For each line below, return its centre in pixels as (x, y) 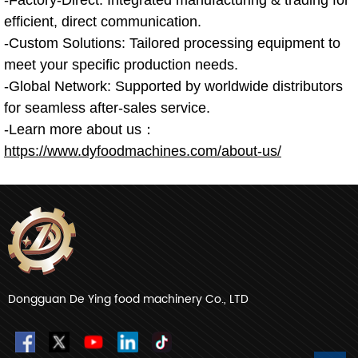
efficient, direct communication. (103, 21)
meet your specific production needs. (121, 64)
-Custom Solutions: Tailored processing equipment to (172, 43)
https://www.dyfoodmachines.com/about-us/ (143, 151)
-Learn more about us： (80, 129)
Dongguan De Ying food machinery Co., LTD (128, 299)
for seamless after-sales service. (107, 107)
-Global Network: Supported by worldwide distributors (173, 86)
